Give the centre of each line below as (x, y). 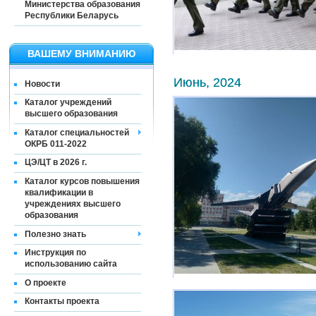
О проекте (45, 282)
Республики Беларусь (72, 15)
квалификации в (59, 192)
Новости (42, 84)
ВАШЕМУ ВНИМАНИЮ (81, 53)
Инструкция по (55, 253)
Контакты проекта (62, 302)
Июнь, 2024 (207, 82)
